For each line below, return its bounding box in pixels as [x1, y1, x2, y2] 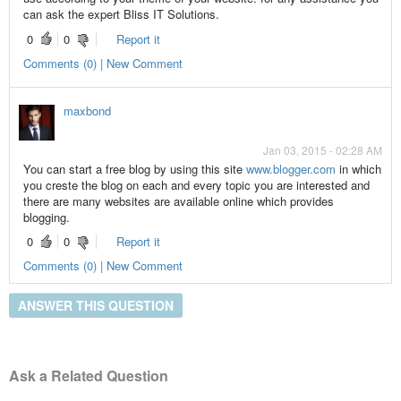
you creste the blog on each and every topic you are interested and [22, 175, 370, 193]
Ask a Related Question [8, 365, 168, 387]
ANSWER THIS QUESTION [17, 295, 174, 314]
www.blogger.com [245, 159, 336, 177]
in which [335, 159, 381, 177]
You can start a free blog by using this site [22, 159, 246, 177]
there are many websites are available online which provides [22, 192, 334, 209]
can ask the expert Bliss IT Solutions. [22, 5, 219, 23]
